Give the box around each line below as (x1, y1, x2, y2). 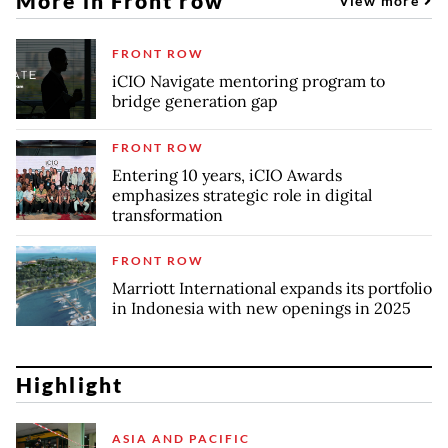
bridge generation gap (112, 91, 278, 112)
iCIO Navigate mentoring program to (112, 71, 385, 92)
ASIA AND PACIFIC (112, 430, 250, 446)
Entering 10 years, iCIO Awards (112, 164, 342, 185)
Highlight (16, 372, 123, 398)
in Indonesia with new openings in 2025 (112, 298, 411, 319)
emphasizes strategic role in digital (112, 184, 372, 205)
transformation (112, 204, 223, 225)
